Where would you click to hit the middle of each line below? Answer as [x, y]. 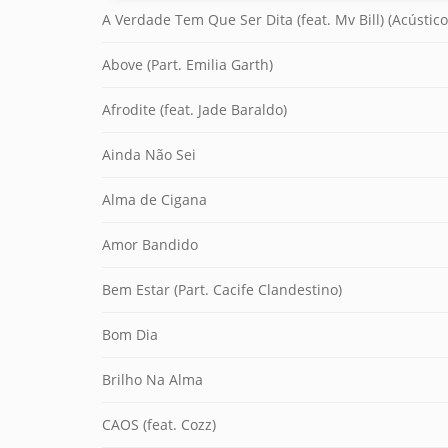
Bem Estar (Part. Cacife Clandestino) [222, 289]
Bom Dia [130, 334]
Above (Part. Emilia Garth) [187, 64]
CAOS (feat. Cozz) [159, 424]
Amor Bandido [150, 244]
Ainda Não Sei [149, 154]
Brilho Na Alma [152, 379]
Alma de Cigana [154, 199]
